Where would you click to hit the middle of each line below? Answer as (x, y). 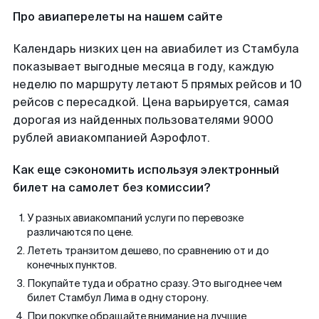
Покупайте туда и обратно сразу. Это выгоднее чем (155, 283)
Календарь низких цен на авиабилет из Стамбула (156, 49)
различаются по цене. (80, 232)
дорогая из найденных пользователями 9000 (143, 120)
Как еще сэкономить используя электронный (146, 170)
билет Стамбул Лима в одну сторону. (118, 298)
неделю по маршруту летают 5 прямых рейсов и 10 (157, 84)
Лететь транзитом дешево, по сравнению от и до (148, 251)
